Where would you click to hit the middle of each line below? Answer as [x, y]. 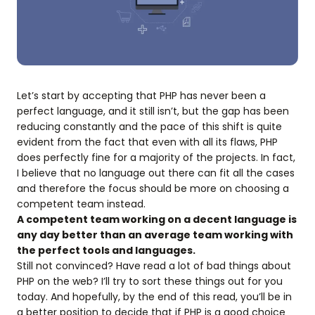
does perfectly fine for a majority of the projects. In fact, [156, 157]
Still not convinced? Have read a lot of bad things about [154, 266]
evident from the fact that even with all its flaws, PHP [147, 142]
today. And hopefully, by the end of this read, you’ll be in [154, 297]
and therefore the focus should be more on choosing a [153, 188]
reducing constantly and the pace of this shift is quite [149, 127]
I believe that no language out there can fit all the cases [156, 173]
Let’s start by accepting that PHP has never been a [141, 96]
